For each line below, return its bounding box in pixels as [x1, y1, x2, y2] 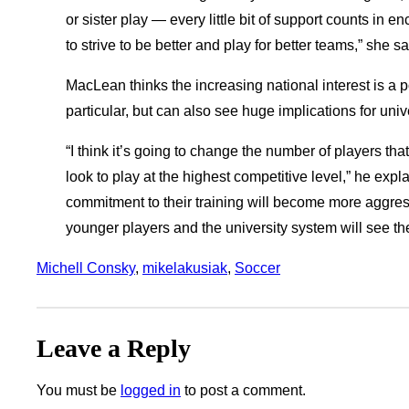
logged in [121, 383, 181, 399]
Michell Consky [37, 260, 135, 277]
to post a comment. [181, 383, 306, 399]
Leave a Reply [37, 334, 191, 363]
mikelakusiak [142, 260, 227, 277]
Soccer [235, 260, 280, 277]
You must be [37, 383, 121, 399]
